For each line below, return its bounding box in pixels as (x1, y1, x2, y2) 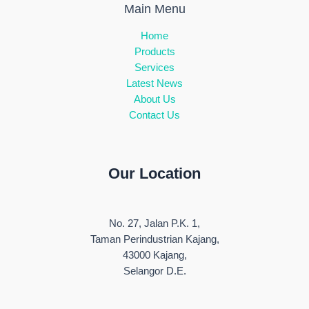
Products (134, 46, 175, 57)
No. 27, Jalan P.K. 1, (109, 218, 200, 230)
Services (134, 61, 175, 73)
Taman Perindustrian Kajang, (90, 234, 219, 246)
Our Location (108, 164, 201, 182)
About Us (133, 93, 176, 105)
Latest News (126, 77, 183, 89)
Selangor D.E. (123, 266, 186, 277)
